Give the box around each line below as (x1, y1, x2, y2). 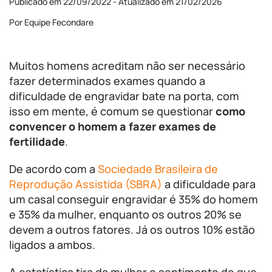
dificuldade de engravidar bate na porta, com (9, 89, 239, 103)
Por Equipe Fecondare (9, 16, 93, 28)
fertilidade (9, 134, 65, 149)
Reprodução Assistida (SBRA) (9, 177, 162, 191)
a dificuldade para (162, 177, 256, 191)
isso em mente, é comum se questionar (9, 104, 216, 118)
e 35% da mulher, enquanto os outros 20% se (9, 207, 242, 222)
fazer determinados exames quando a (9, 73, 205, 88)
